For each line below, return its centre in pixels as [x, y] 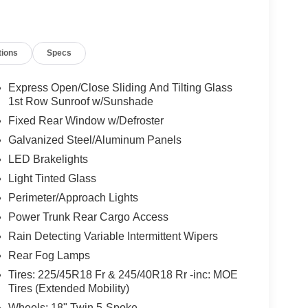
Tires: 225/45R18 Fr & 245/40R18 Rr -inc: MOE [123, 274]
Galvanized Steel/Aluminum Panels [95, 140]
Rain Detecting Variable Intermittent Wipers [113, 236]
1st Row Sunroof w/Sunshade [80, 101]
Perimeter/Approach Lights [73, 197]
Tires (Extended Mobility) [68, 288]
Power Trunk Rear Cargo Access [88, 217]
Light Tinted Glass [52, 178]
